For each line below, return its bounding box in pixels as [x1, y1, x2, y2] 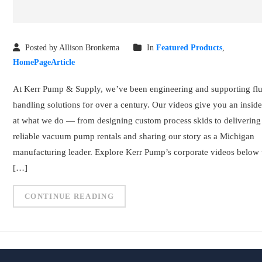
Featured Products [156, 43, 223, 52]
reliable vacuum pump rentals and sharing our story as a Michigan [13, 132, 255, 141]
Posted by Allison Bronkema [23, 43, 120, 52]
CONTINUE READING [25, 192, 114, 201]
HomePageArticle [13, 58, 75, 67]
